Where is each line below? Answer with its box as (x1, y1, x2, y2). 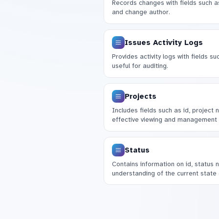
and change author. (111, 7, 170, 16)
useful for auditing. (111, 61, 168, 70)
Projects (124, 91, 156, 101)
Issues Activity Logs (124, 38, 203, 47)
